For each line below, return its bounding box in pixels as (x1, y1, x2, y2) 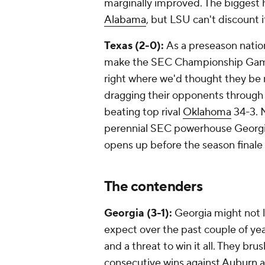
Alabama (104, 13, 146, 27)
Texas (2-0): (104, 39, 166, 53)
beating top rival (104, 105, 183, 119)
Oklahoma (183, 105, 231, 119)
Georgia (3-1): (104, 206, 174, 221)
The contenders (104, 177, 206, 196)
